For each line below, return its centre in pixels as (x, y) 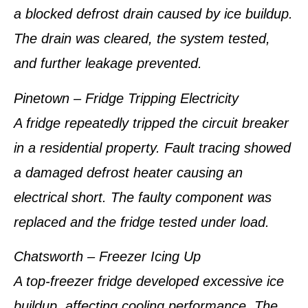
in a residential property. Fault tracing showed (152, 147)
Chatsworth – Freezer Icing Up (107, 257)
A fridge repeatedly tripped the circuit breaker (151, 123)
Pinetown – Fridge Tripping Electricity (126, 98)
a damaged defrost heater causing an (128, 172)
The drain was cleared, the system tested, (142, 39)
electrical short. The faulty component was (143, 197)
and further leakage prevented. (108, 64)
